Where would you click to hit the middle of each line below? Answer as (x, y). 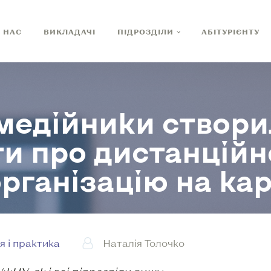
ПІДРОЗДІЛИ (145, 31)
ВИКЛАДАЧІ (69, 31)
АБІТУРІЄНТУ (231, 31)
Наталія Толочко (144, 243)
